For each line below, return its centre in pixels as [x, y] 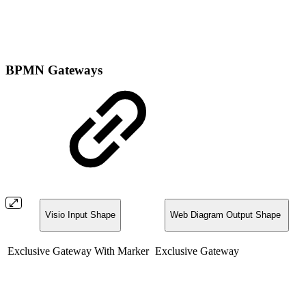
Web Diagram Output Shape [227, 215]
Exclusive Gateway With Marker [78, 251]
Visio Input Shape [80, 215]
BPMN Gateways [54, 70]
